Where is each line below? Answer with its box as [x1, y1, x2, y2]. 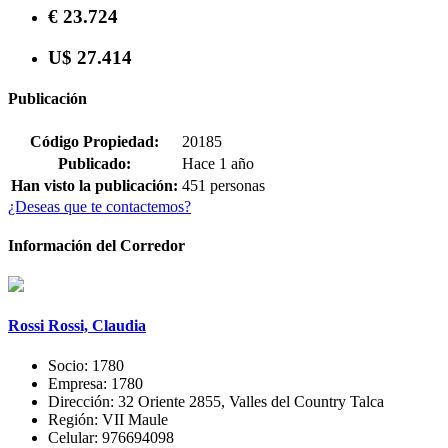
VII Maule [102, 410, 168, 428]
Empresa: [48, 374, 111, 392]
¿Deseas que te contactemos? [8, 197, 191, 215]
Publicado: [58, 154, 131, 172]
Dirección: [48, 392, 118, 410]
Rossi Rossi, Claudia [8, 317, 146, 335]
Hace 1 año [182, 154, 254, 172]
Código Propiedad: [30, 132, 159, 150]
